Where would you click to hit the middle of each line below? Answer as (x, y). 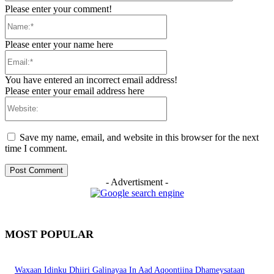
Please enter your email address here (75, 91)
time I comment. (36, 148)
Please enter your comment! (58, 9)
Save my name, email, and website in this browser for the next (139, 137)
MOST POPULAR (49, 234)
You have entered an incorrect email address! (91, 80)
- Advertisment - (137, 182)
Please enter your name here (59, 44)
